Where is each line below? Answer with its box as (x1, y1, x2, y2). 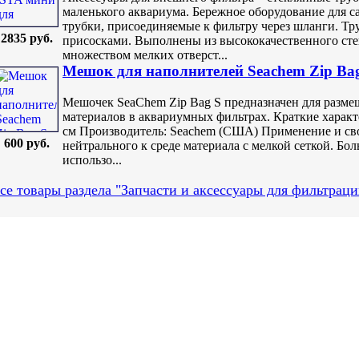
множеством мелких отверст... (63, 47, 228, 62)
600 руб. (3, 136, 50, 151)
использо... (63, 152, 122, 167)
